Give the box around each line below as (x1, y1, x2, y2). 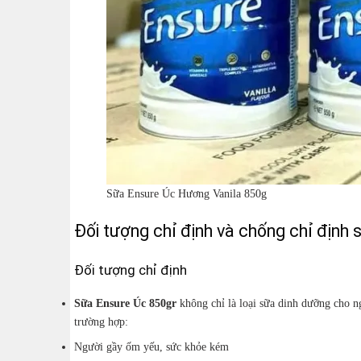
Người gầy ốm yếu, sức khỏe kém (74, 340, 229, 354)
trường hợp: (74, 314, 128, 328)
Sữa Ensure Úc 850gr (74, 296, 176, 309)
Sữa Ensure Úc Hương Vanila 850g (106, 186, 267, 200)
